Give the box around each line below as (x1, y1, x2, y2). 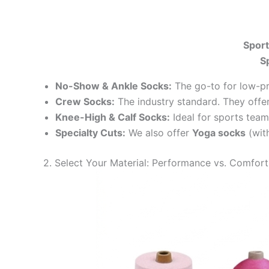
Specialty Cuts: (55, 127, 125, 139)
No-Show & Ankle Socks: (55, 80, 172, 92)
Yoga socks (192, 127, 246, 139)
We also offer (125, 127, 192, 139)
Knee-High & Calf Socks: (55, 111, 170, 124)
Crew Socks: (55, 95, 115, 108)
